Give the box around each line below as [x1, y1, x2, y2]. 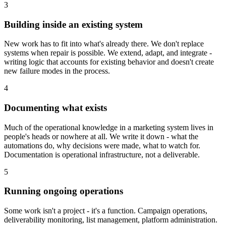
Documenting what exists [4, 102, 107, 114]
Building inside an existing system [4, 19, 143, 30]
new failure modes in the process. [4, 67, 110, 76]
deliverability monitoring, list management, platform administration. [4, 215, 217, 224]
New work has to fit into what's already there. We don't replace [4, 39, 204, 48]
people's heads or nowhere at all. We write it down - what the [4, 132, 198, 141]
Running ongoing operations [4, 186, 123, 197]
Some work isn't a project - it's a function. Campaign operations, [4, 206, 207, 215]
